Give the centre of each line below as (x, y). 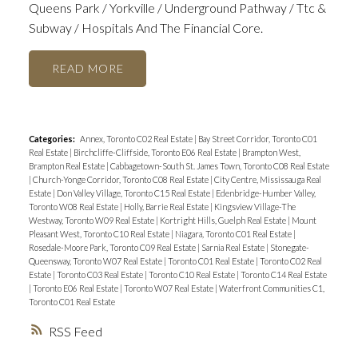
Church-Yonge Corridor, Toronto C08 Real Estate (121, 180)
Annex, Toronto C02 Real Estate (137, 139)
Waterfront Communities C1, (271, 288)
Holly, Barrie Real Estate (167, 207)
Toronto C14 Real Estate (283, 275)
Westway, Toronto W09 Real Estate (92, 221)
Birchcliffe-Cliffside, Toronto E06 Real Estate (155, 153)
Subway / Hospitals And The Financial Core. (145, 27)
